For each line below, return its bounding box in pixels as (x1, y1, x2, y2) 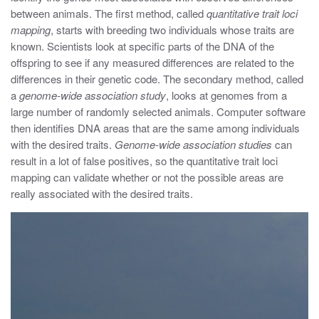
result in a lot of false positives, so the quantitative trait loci (11, 153, 278, 169)
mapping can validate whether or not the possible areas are (11, 169, 283, 185)
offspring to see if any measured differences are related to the (11, 55, 294, 70)
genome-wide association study (19, 88, 166, 103)
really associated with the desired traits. (11, 186, 193, 202)
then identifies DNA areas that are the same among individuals (11, 120, 300, 136)
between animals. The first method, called (11, 6, 206, 21)
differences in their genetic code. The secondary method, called (11, 71, 303, 87)
